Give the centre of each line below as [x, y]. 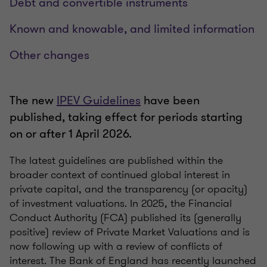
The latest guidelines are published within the [116, 161]
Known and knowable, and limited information [132, 29]
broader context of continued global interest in [120, 175]
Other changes [49, 55]
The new [33, 101]
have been [170, 101]
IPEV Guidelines [99, 101]
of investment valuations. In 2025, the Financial [121, 204]
